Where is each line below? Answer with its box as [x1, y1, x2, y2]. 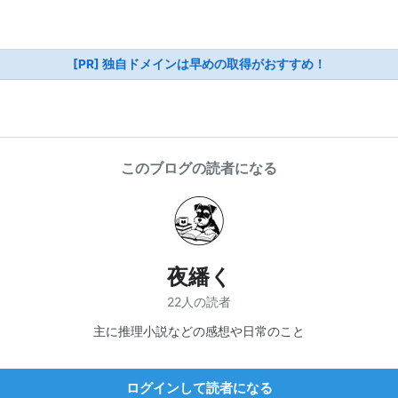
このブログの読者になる [121, 159, 277, 177]
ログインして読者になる [125, 378, 273, 396]
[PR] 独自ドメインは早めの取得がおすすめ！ [72, 57, 326, 71]
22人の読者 [167, 293, 231, 309]
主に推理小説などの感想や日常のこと [93, 322, 305, 338]
